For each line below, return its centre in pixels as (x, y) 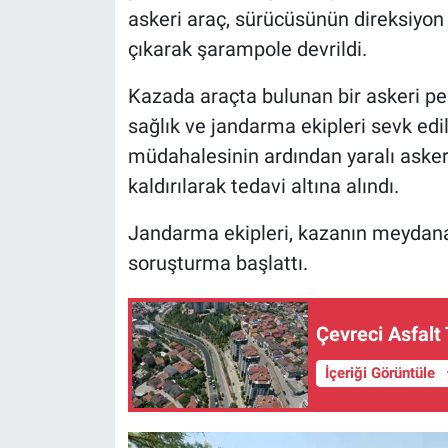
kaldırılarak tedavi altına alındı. (263, 185)
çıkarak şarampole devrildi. (247, 48)
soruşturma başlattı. (217, 262)
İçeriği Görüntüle (381, 373)
